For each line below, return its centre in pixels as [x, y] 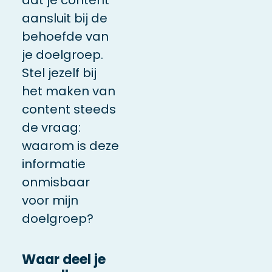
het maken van [68, 91]
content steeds [69, 109]
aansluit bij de [64, 18]
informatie [53, 164]
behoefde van [65, 36]
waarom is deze [70, 145]
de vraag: [51, 127]
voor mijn [50, 200]
